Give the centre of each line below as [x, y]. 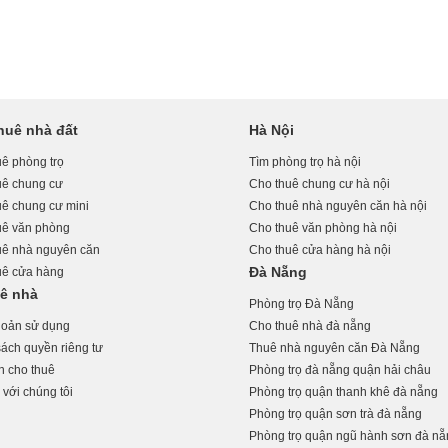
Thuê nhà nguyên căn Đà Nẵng [335, 348]
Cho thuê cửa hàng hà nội [320, 250]
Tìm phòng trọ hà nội [305, 162]
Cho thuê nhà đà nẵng [310, 326]
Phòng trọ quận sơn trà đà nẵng [336, 414]
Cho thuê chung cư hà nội [320, 184]
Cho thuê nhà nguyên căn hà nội [338, 206]
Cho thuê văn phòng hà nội [323, 228]
